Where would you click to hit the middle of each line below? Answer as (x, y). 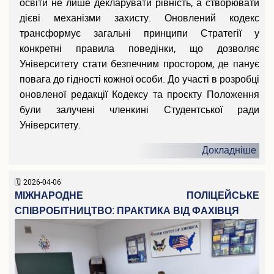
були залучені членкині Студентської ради (139, 110)
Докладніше (229, 151)
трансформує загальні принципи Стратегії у (139, 34)
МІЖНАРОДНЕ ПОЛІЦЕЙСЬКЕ (137, 196)
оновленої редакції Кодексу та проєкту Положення (139, 95)
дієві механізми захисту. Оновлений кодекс (139, 19)
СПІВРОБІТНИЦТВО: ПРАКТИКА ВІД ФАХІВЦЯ (127, 211)
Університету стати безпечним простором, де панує (139, 65)
